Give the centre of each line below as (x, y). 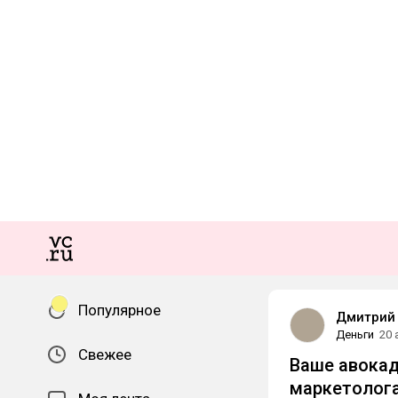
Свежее (105, 354)
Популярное (119, 310)
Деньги (355, 334)
